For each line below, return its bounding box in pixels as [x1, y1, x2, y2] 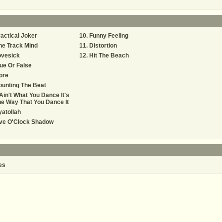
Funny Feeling [89, 32, 128, 39]
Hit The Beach [89, 52, 129, 59]
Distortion [89, 42, 117, 49]
